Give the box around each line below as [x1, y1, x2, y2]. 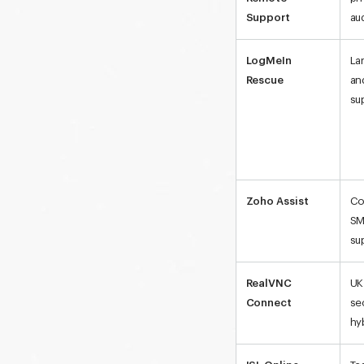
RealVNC [245, 277, 292, 288]
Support [245, 11, 291, 23]
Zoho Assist [245, 195, 309, 206]
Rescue [245, 74, 284, 85]
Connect [245, 297, 292, 308]
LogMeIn [245, 54, 292, 66]
